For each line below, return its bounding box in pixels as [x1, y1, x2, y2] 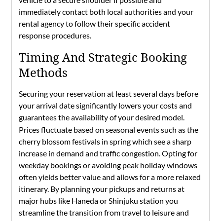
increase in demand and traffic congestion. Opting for [19, 148, 198, 158]
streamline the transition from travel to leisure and [19, 208, 189, 217]
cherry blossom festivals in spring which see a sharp [19, 137, 192, 146]
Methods [19, 64, 68, 80]
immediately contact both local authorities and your [19, 7, 194, 16]
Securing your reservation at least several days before [19, 89, 199, 98]
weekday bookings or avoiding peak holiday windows [19, 160, 198, 170]
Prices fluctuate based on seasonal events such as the [19, 125, 199, 134]
